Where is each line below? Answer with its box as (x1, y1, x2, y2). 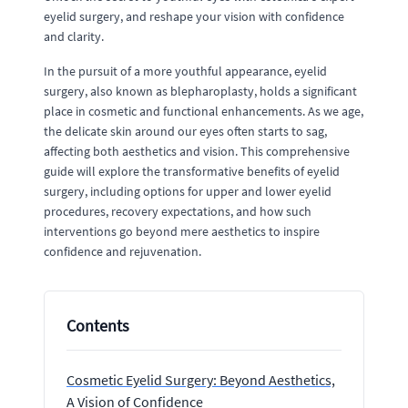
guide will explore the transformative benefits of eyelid (44, 163, 340, 179)
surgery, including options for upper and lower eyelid (44, 183, 331, 199)
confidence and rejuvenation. (44, 243, 201, 260)
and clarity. (44, 28, 104, 45)
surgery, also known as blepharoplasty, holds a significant (44, 83, 357, 99)
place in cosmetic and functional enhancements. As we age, (44, 103, 363, 119)
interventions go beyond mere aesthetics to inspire (44, 223, 320, 240)
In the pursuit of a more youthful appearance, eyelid (44, 63, 327, 79)
